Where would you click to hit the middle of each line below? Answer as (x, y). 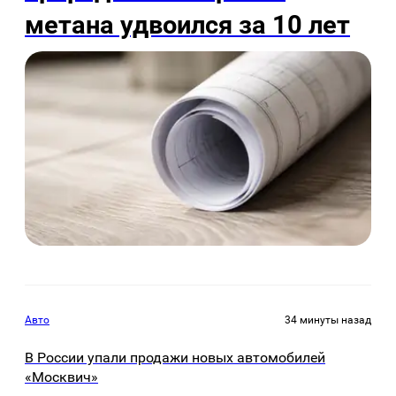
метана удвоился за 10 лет (187, 24)
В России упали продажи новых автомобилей (175, 358)
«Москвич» (61, 377)
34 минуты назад (328, 320)
